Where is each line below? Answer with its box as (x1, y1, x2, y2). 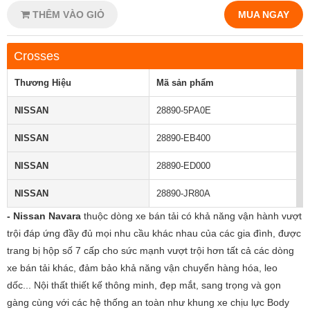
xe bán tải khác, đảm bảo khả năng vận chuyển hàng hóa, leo (7, 262, 277, 273)
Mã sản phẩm (156, 77, 214, 88)
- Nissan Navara (7, 210, 81, 221)
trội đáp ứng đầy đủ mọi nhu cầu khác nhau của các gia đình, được (7, 228, 301, 239)
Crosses (14, 49, 60, 63)
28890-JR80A (156, 188, 210, 199)
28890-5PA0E (156, 105, 211, 116)
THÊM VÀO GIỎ (29, 9, 104, 20)
